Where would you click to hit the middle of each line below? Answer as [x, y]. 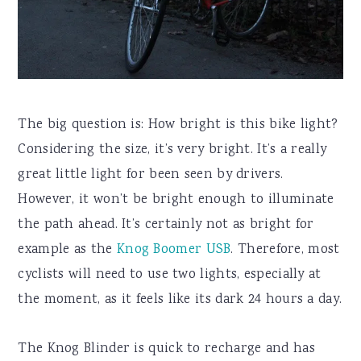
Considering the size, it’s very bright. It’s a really [172, 151]
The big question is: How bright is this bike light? [178, 126]
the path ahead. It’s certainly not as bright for [166, 226]
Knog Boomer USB [174, 251]
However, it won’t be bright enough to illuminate [176, 201]
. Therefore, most [285, 251]
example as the [67, 251]
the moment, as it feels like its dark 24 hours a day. [180, 301]
